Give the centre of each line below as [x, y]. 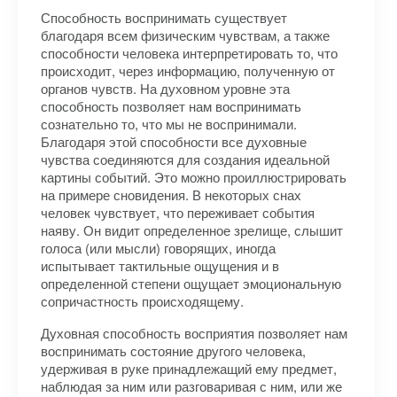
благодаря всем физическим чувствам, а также [185, 35]
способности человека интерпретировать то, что [189, 53]
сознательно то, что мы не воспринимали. [169, 124]
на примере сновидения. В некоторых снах [171, 195]
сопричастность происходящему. [142, 301]
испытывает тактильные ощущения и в [160, 265]
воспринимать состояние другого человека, [173, 350]
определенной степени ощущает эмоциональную [191, 283]
